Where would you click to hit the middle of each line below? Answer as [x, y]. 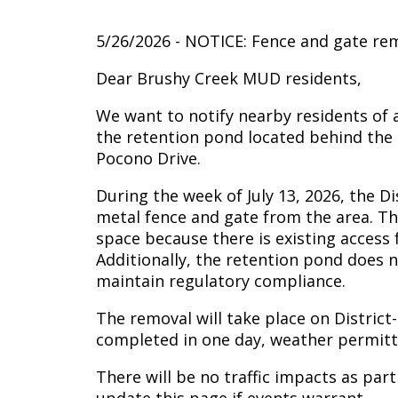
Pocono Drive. [151, 159]
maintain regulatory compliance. [223, 281]
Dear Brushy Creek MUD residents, [231, 79]
